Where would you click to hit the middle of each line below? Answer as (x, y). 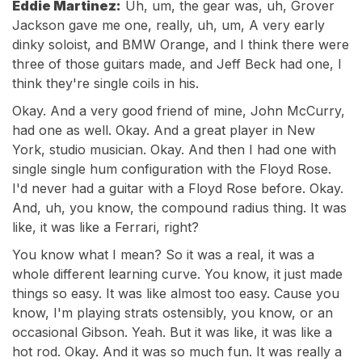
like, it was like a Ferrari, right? (105, 227)
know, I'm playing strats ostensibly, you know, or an (173, 313)
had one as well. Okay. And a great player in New (164, 130)
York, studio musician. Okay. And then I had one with (174, 149)
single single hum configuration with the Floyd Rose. (172, 169)
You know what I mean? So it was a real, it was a (163, 255)
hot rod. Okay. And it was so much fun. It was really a (177, 351)
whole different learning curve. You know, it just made (177, 274)
